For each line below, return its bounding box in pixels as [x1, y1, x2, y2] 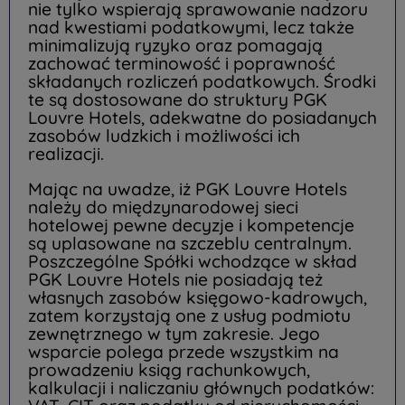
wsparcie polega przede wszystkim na [28, 341, 339, 363]
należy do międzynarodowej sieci [28, 196, 298, 219]
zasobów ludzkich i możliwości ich [28, 125, 300, 147]
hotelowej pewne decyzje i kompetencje [28, 214, 354, 237]
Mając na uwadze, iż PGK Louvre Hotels [28, 178, 347, 201]
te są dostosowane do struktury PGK [28, 89, 327, 111]
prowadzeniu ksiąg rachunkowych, [28, 359, 310, 381]
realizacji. [28, 143, 104, 165]
